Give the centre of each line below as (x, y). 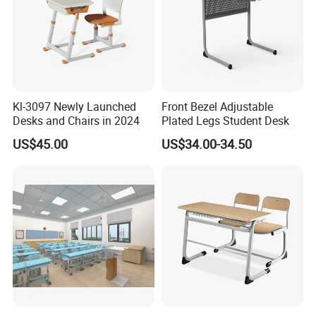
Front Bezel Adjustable (217, 106)
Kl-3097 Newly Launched (75, 106)
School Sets (78, 297)
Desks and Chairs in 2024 (77, 120)
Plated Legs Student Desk (225, 120)
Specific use (31, 297)
